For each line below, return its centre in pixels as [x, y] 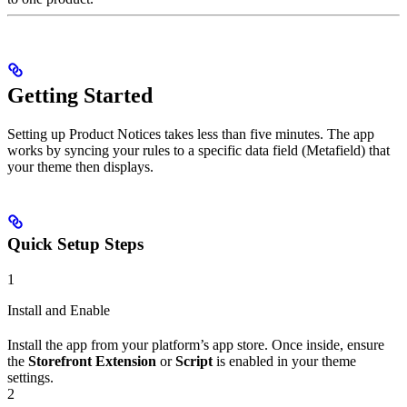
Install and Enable [59, 310]
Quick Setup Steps [75, 243]
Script [194, 361]
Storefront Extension [92, 361]
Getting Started [80, 95]
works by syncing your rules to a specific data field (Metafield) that [199, 150]
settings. [30, 377]
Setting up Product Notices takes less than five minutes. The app [191, 134]
